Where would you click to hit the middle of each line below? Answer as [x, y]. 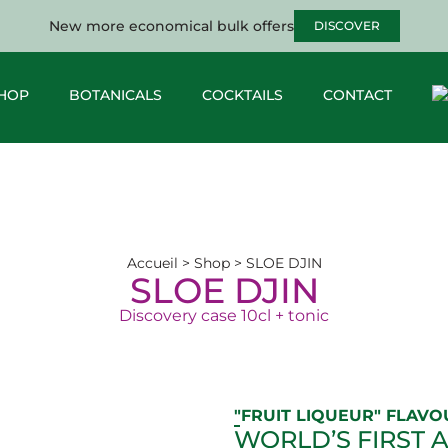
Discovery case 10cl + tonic [224, 316]
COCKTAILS [242, 95]
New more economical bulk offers [171, 26]
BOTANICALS [115, 95]
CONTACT [357, 95]
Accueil [152, 263]
